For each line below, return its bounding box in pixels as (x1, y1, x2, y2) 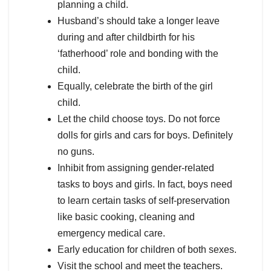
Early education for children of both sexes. (57, 244, 237, 255)
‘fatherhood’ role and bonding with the (57, 48, 218, 59)
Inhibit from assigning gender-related (57, 163, 214, 174)
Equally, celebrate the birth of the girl (57, 81, 213, 92)
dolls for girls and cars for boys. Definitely (57, 130, 233, 141)
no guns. (57, 146, 94, 157)
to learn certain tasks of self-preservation (57, 195, 230, 206)
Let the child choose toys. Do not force (57, 114, 220, 125)
